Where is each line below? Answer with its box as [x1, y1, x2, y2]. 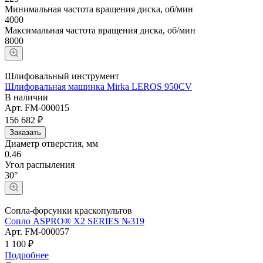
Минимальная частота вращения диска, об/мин [5, 4, 193, 14]
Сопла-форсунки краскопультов [5, 205, 132, 215]
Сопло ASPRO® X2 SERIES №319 [5, 215, 144, 226]
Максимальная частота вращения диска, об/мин [5, 25, 195, 35]
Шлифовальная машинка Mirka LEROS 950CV [5, 81, 192, 92]
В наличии [5, 92, 48, 102]
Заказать [9, 127, 41, 137]
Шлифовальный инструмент [5, 70, 119, 81]
